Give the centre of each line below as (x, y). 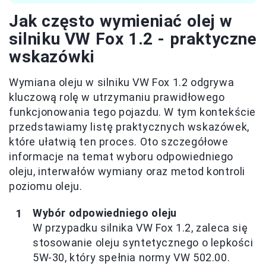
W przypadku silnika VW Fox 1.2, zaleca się (140, 228)
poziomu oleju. (46, 186)
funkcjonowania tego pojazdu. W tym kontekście (133, 112)
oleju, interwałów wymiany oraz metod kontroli (127, 171)
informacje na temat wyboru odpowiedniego (121, 156)
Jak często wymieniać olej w (121, 21)
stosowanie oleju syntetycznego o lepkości (143, 243)
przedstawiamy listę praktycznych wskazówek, (129, 127)
